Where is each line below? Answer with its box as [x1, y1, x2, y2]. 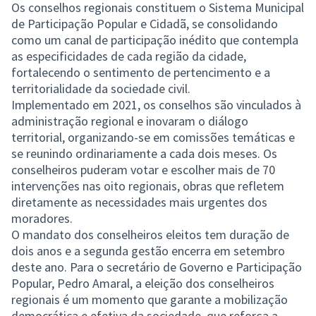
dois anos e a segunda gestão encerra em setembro [11, 242, 285, 259]
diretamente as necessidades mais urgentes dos [11, 193, 267, 210]
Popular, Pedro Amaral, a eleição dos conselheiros [11, 274, 274, 291]
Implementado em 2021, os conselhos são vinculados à [11, 96, 301, 113]
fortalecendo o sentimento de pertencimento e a [11, 63, 270, 80]
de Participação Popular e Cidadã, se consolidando [11, 15, 278, 32]
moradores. [11, 209, 75, 226]
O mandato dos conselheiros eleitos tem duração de [11, 226, 289, 243]
